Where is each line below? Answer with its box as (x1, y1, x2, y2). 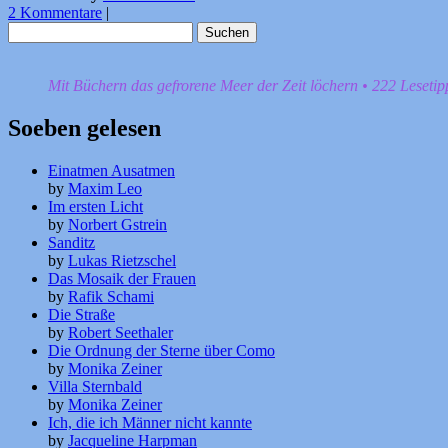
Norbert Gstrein (68, 216, 167, 234)
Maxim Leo (68, 180, 142, 198)
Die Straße (48, 306, 115, 324)
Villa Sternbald (48, 378, 142, 396)
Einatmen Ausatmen (48, 162, 175, 180)
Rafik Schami (68, 288, 154, 306)
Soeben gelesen (8, 115, 161, 142)
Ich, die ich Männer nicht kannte (48, 414, 252, 432)
